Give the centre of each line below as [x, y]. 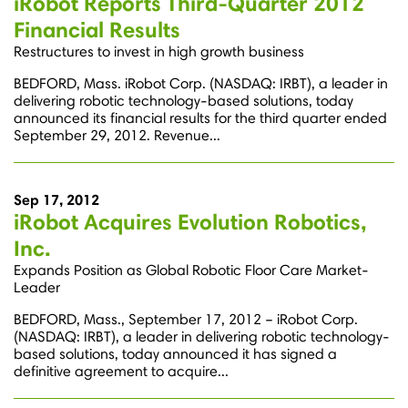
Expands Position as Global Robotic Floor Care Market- [191, 270]
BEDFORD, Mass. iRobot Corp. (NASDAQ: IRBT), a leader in [201, 84]
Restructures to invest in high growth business [159, 52]
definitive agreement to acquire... [121, 372]
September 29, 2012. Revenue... [117, 136]
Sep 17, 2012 [56, 200]
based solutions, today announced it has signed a [175, 354]
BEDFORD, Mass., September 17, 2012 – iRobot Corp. [186, 320]
